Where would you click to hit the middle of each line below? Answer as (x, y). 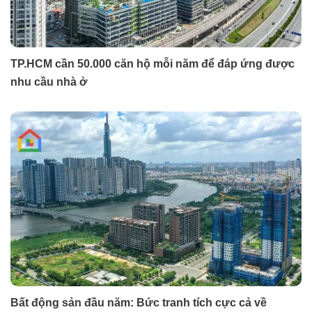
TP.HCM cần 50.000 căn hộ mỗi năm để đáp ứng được (153, 63)
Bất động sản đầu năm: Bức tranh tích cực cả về (139, 302)
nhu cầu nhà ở (49, 81)
